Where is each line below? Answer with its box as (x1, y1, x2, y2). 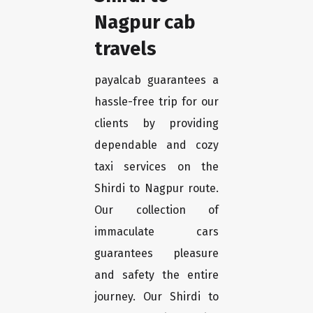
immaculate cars (94, 225, 219, 239)
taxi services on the (94, 160, 219, 174)
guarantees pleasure (94, 247, 219, 261)
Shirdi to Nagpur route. (94, 182, 219, 196)
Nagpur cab (94, 10, 196, 34)
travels (94, 37, 156, 61)
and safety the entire (94, 268, 219, 282)
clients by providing (94, 117, 219, 131)
